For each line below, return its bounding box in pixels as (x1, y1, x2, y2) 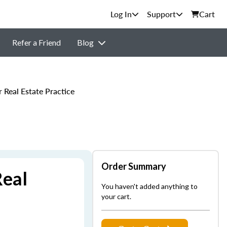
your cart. (101, 192, 131, 201)
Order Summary (101, 161, 166, 172)
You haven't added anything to (101, 182, 198, 191)
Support (147, 8, 176, 20)
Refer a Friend (12, 37, 61, 47)
